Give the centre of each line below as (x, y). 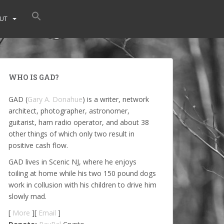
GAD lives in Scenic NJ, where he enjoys (72, 162)
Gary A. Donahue (55, 99)
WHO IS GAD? (34, 77)
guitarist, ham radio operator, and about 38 (79, 122)
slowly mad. (27, 196)
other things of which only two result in (71, 134)
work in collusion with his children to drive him (82, 185)
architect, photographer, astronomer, (69, 111)
